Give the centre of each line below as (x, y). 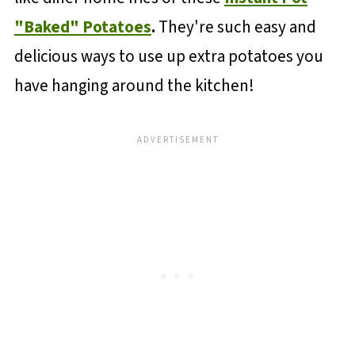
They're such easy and (235, 27)
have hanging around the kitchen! (134, 86)
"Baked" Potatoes (82, 27)
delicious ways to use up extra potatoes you (168, 57)
